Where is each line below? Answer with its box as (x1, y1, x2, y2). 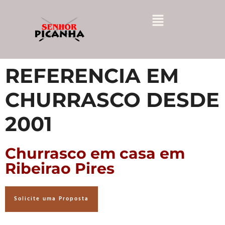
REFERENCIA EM (5, 63, 179, 88)
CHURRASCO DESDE (5, 87, 219, 112)
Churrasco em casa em (5, 144, 185, 163)
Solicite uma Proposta (14, 194, 89, 203)
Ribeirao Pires (5, 159, 115, 178)
